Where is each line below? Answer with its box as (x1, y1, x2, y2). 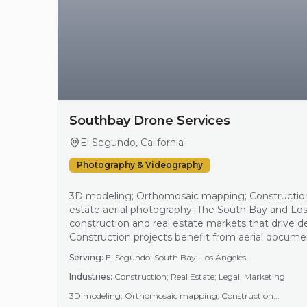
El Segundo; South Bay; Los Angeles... (106, 252, 252, 262)
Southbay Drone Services (69, 113, 230, 128)
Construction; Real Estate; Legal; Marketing (114, 271, 285, 282)
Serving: (69, 252, 103, 262)
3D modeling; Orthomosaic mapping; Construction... (69, 291, 280, 301)
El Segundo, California (80, 136, 184, 149)
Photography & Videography (77, 160, 203, 170)
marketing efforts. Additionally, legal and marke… (69, 258, 301, 271)
